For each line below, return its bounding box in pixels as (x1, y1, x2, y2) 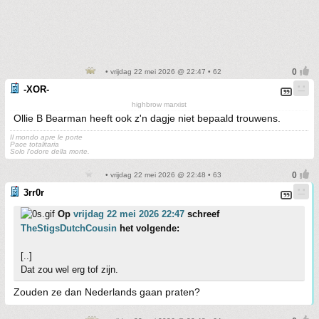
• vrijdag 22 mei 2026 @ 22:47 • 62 (103, 68, 221, 75)
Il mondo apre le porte (10, 133, 83, 141)
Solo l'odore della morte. (10, 147, 90, 155)
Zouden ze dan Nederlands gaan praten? (14, 286, 200, 298)
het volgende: (117, 223, 179, 234)
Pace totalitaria (10, 140, 59, 148)
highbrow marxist (132, 100, 187, 108)
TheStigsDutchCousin (21, 223, 117, 234)
